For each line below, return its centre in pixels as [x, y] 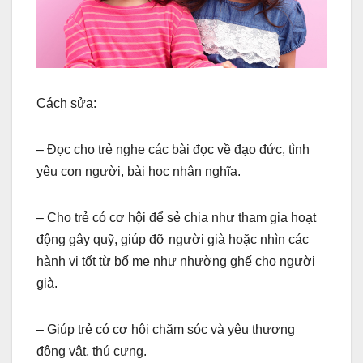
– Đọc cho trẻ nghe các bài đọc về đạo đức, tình [173, 150]
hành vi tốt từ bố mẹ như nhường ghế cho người [176, 262]
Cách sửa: [66, 104]
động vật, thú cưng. [92, 352]
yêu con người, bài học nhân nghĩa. [139, 172]
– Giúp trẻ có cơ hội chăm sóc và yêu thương [166, 330]
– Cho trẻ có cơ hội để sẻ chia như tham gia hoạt [176, 218]
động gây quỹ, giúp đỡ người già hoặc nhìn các [173, 240]
